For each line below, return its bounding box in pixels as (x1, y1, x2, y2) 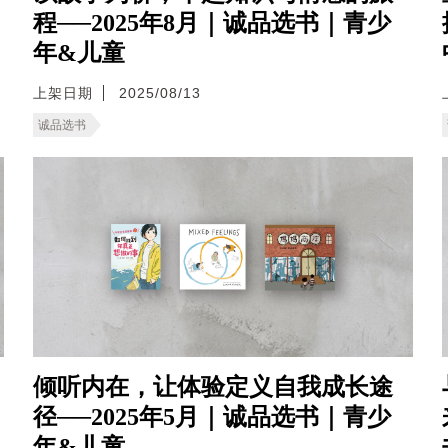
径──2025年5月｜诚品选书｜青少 (33, 404, 391, 431)
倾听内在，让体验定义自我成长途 (33, 374, 393, 401)
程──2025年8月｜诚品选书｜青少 (33, 10, 391, 37)
